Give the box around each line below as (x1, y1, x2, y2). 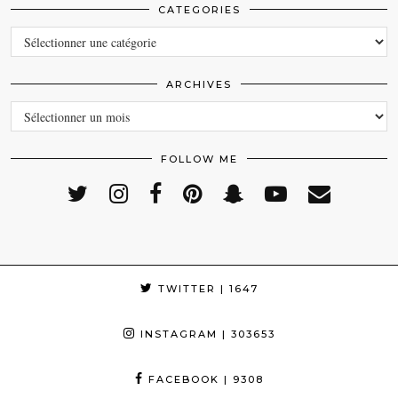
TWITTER (153, 282, 216, 295)
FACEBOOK (143, 372, 219, 386)
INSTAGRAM (135, 327, 218, 340)
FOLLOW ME (160, 152, 238, 165)
